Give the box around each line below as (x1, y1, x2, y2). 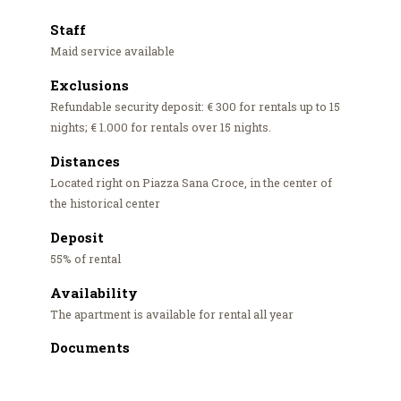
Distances (49, 151, 120, 170)
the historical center (49, 195, 160, 210)
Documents (49, 338, 130, 357)
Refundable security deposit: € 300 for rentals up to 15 (49, 99, 340, 115)
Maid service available (49, 44, 175, 59)
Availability (49, 283, 138, 302)
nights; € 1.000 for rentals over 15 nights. (49, 120, 271, 135)
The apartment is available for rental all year (49, 306, 294, 321)
